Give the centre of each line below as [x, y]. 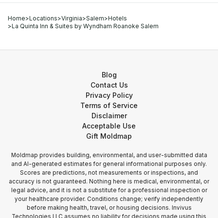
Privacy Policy [109, 95]
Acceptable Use [109, 126]
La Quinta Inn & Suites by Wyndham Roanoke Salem [85, 26]
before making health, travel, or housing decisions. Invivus [109, 208]
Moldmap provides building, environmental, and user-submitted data [109, 155]
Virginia [72, 18]
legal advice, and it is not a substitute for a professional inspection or [109, 190]
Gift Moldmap [109, 136]
